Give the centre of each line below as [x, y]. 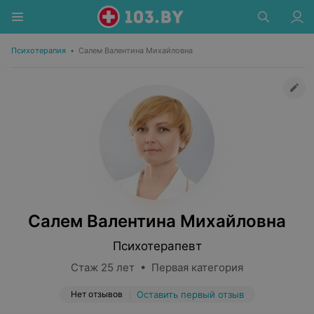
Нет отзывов [96, 294]
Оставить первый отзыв [190, 294]
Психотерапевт [157, 246]
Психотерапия [39, 50]
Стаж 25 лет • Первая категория [157, 267]
